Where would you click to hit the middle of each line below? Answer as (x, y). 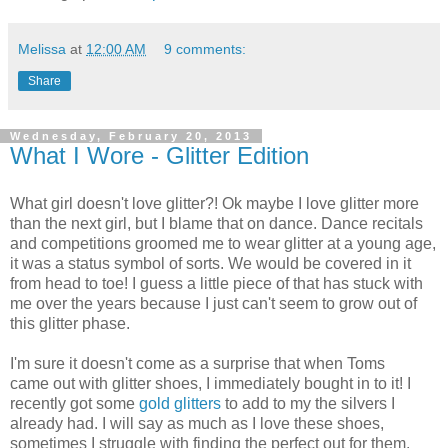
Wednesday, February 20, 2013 (131, 135)
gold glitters (180, 403)
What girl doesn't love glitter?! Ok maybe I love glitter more (214, 203)
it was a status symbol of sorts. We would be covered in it (210, 263)
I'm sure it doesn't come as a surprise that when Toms (197, 363)
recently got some (74, 403)
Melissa (42, 48)
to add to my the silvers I (308, 403)
